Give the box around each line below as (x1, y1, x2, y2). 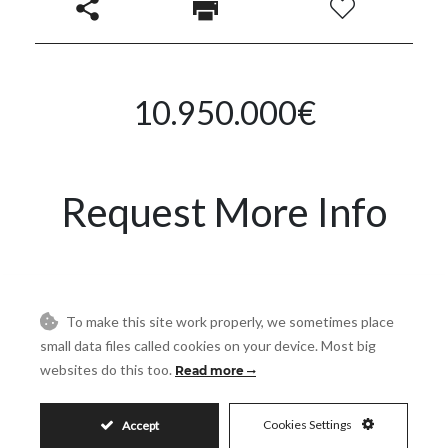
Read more (175, 363, 247, 378)
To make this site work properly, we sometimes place (63, 313, 394, 330)
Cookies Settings (263, 417, 354, 432)
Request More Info (61, 187, 387, 236)
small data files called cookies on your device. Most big (40, 337, 376, 354)
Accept (122, 418, 159, 433)
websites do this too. (40, 361, 175, 378)
